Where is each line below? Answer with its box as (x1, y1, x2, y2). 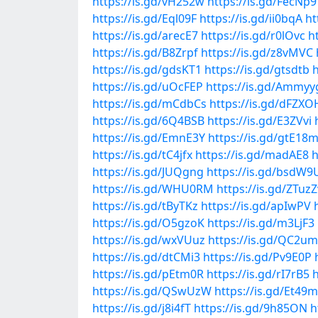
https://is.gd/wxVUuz (92, 232, 205, 248)
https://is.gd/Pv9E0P (203, 249, 312, 265)
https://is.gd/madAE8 (195, 147, 309, 163)
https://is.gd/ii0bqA (199, 11, 302, 26)
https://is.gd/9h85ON (194, 300, 307, 316)
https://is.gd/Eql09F (92, 11, 197, 26)
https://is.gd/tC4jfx (92, 147, 192, 163)
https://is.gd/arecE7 (92, 28, 198, 43)
